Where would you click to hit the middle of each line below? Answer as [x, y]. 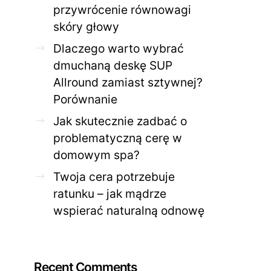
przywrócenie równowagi [122, 9]
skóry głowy [86, 26]
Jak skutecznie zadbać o [120, 121]
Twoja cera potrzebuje [114, 176]
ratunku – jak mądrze [110, 193]
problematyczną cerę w [118, 138]
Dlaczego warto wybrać [119, 48]
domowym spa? [96, 155]
